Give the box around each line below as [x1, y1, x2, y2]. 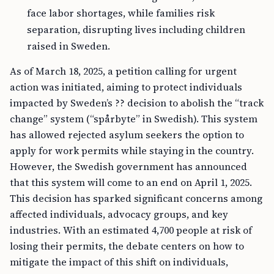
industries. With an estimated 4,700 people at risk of [10, 223, 252, 237]
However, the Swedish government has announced [10, 160, 247, 173]
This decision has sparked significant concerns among [10, 191, 262, 205]
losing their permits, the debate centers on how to [10, 239, 244, 253]
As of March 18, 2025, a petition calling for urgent [10, 64, 237, 78]
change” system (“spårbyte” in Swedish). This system [10, 112, 257, 125]
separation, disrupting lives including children [27, 23, 245, 36]
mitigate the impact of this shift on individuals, [10, 255, 228, 268]
